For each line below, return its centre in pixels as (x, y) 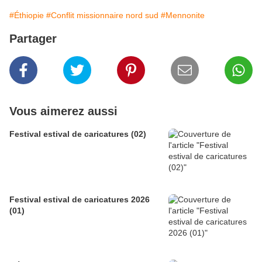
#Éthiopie (27, 15)
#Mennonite (183, 15)
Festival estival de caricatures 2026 (80, 200)
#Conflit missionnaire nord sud (102, 15)
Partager (33, 39)
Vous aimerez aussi (63, 111)
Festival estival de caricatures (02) (78, 134)
